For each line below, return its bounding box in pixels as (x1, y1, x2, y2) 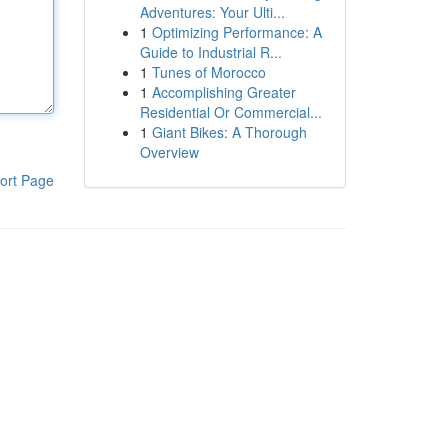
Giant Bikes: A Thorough (151, 122, 307, 142)
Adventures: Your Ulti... (139, 2, 285, 22)
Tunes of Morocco (151, 62, 266, 82)
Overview (139, 142, 199, 162)
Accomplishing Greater (151, 82, 296, 102)
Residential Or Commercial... (139, 102, 322, 122)
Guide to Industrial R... (139, 42, 282, 62)
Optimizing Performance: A (151, 22, 322, 42)
